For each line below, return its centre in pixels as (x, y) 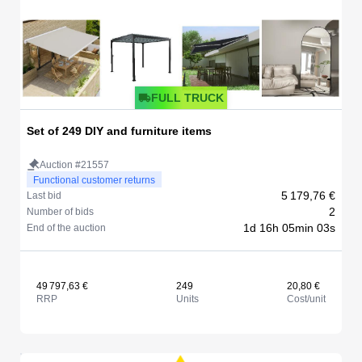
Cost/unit (306, 299)
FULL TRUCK (187, 98)
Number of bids (60, 212)
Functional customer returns (94, 181)
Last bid (44, 196)
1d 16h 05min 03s (289, 228)
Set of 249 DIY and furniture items (119, 131)
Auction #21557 (74, 165)
